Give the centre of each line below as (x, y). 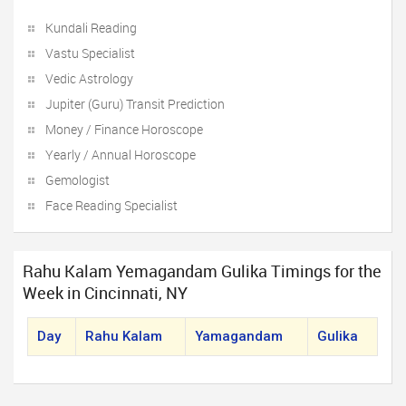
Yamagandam (239, 336)
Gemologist (77, 180)
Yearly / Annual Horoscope (121, 155)
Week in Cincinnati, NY (105, 293)
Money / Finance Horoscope (124, 129)
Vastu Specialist (90, 53)
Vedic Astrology (89, 78)
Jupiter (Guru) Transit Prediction (135, 104)
